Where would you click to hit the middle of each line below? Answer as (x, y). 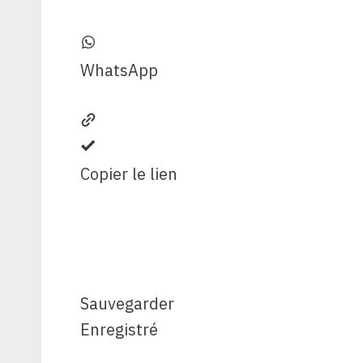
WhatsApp (119, 70)
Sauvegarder (127, 303)
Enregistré (119, 329)
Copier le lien (129, 173)
